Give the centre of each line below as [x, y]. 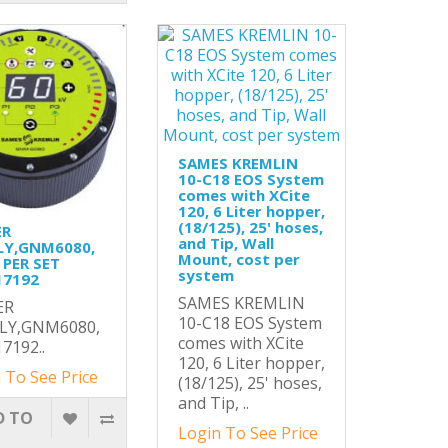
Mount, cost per [238, 259]
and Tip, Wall [225, 243]
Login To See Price [247, 433]
